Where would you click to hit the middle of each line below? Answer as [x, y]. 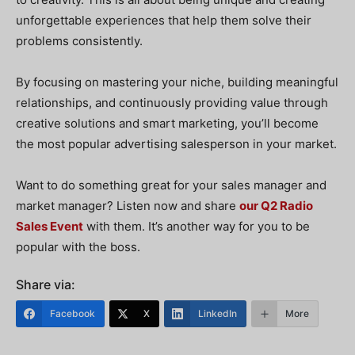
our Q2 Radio [276, 206]
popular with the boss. [78, 247]
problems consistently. [79, 41]
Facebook [73, 313]
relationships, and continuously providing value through [172, 103]
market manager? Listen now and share [128, 206]
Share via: [46, 284]
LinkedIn [218, 313]
